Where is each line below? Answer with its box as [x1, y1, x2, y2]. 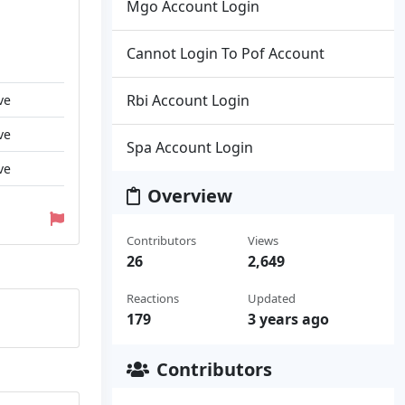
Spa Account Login [127, 137, 253, 157]
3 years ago [247, 309, 329, 329]
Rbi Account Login [127, 90, 250, 110]
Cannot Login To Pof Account [127, 43, 325, 63]
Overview [147, 184, 232, 208]
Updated [247, 290, 296, 306]
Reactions [127, 290, 179, 306]
